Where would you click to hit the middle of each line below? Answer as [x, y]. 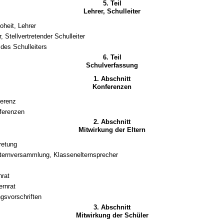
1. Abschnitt [112, 78]
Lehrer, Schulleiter [112, 11]
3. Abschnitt [112, 207]
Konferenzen [112, 86]
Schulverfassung [112, 65]
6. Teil [112, 57]
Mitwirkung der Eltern [112, 130]
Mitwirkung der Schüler [112, 215]
